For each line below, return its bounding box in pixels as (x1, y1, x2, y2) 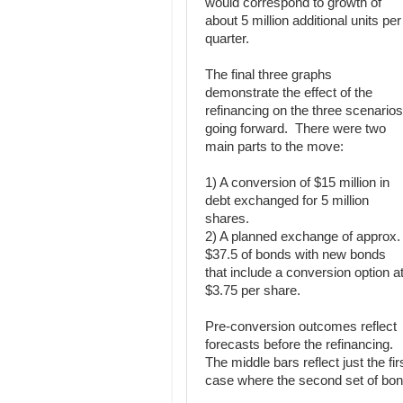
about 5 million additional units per (205, 13, 401, 28)
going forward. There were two (205, 121, 386, 136)
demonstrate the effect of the (205, 85, 372, 100)
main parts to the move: (205, 139, 344, 154)
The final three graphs (205, 67, 332, 82)
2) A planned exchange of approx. (205, 229, 400, 244)
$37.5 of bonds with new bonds (205, 247, 386, 262)
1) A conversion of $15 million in (205, 175, 390, 190)
